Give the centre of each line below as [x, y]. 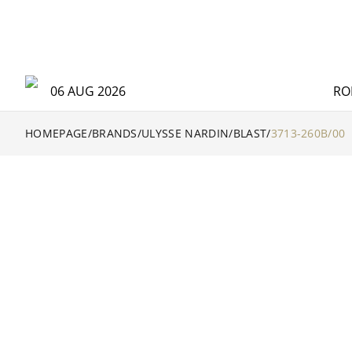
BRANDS [114, 133]
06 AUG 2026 [88, 91]
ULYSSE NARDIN [185, 133]
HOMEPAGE [57, 133]
